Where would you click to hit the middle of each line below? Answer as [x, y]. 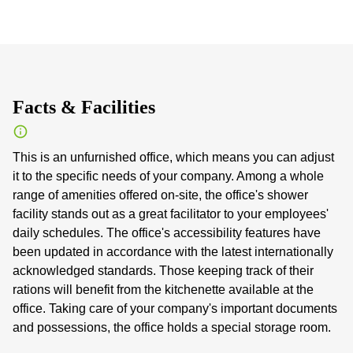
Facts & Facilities [84, 107]
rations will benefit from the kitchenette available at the [163, 289]
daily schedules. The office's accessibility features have [167, 232]
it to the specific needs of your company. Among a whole [168, 176]
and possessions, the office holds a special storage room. [172, 327]
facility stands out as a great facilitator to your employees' [171, 214]
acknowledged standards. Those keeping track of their [163, 270]
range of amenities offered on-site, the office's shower [160, 195]
